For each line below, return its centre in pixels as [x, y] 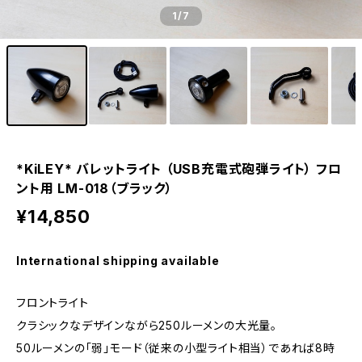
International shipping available [118, 261]
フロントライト [53, 303]
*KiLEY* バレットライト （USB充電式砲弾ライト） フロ [179, 169]
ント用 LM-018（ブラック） [95, 188]
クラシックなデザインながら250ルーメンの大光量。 [147, 325]
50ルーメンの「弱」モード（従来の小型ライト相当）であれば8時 [176, 348]
